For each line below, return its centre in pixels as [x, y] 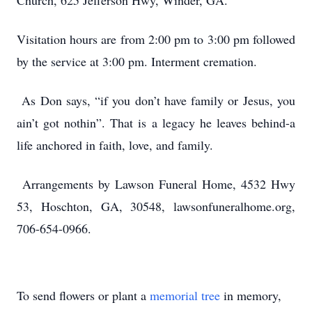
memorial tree [185, 295]
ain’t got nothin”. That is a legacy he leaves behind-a [156, 123]
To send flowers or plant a [83, 295]
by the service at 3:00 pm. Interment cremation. [137, 61]
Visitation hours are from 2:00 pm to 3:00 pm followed [156, 39]
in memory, [251, 295]
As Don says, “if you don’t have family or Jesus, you [156, 100]
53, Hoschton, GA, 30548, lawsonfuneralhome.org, [156, 206]
